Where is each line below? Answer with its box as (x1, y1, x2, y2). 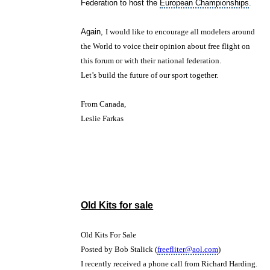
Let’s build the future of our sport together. (81, 71, 219, 80)
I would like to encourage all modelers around (105, 27, 256, 37)
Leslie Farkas (81, 114, 124, 124)
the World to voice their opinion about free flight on (81, 42, 251, 51)
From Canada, (81, 99, 127, 109)
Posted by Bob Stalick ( (81, 245, 158, 254)
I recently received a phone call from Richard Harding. (81, 259, 258, 269)
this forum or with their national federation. (81, 56, 222, 66)
